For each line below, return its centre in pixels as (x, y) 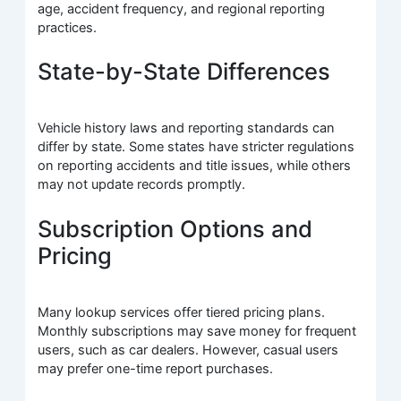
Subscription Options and (175, 228)
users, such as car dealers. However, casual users (188, 350)
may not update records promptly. (142, 185)
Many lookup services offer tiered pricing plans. (182, 313)
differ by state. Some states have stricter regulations (196, 147)
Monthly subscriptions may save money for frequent (197, 332)
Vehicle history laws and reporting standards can (187, 128)
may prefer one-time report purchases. (156, 369)
